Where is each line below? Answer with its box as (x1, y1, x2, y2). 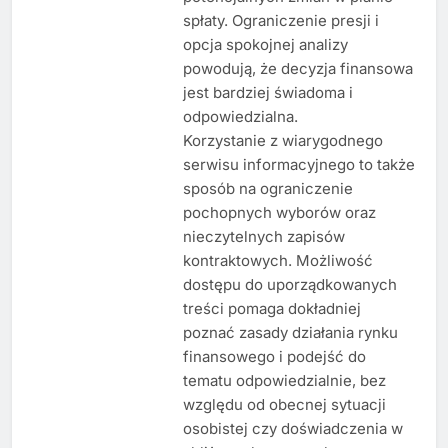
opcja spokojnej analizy (182, 34, 348, 54)
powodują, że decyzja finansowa (182, 58, 413, 78)
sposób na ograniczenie (182, 178, 353, 198)
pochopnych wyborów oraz (182, 202, 376, 222)
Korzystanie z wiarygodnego (182, 130, 383, 150)
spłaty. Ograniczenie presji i (182, 10, 379, 30)
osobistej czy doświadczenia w (182, 418, 403, 438)
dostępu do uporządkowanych (182, 274, 397, 294)
